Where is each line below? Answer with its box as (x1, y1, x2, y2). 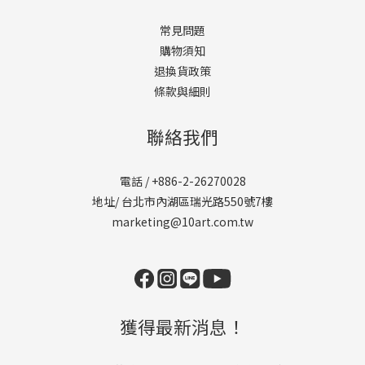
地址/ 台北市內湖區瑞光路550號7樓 (92, 193, 273, 209)
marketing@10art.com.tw (112, 213, 253, 230)
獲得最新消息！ (120, 314, 245, 339)
